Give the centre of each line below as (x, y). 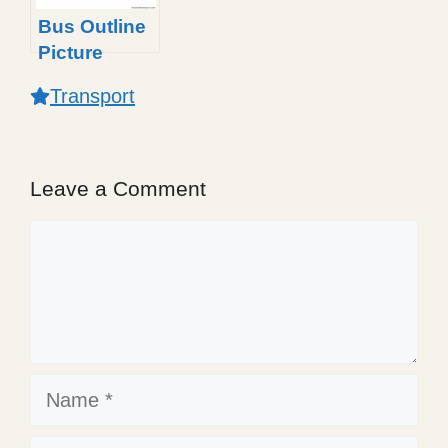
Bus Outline (92, 27)
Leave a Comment (118, 189)
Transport (92, 96)
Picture (70, 53)
